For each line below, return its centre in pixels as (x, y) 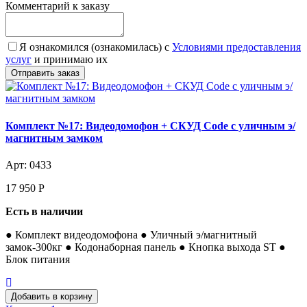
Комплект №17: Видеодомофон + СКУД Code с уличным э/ (150, 125)
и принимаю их (70, 60)
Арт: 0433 (28, 164)
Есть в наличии (44, 211)
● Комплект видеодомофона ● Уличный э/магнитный (131, 234)
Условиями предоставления (236, 47)
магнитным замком (54, 138)
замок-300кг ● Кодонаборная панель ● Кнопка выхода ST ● (146, 247)
